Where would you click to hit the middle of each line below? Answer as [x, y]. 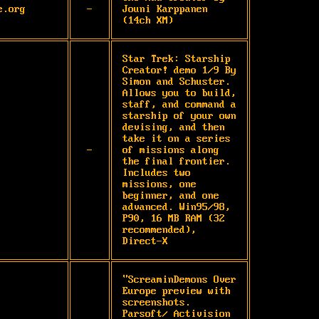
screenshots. [157, 302]
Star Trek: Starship [177, 59]
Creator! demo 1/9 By [179, 70]
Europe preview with [177, 291]
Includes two [157, 173]
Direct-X [145, 241]
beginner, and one [171, 195]
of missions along [171, 150]
